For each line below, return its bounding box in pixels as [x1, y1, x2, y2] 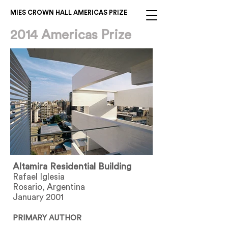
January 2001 [13, 193, 64, 202]
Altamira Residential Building [13, 162, 131, 171]
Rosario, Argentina [13, 183, 85, 191]
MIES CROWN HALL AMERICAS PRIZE [10, 10, 127, 16]
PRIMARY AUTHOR [13, 214, 81, 222]
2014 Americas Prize [10, 28, 131, 42]
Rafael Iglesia [13, 173, 65, 181]
